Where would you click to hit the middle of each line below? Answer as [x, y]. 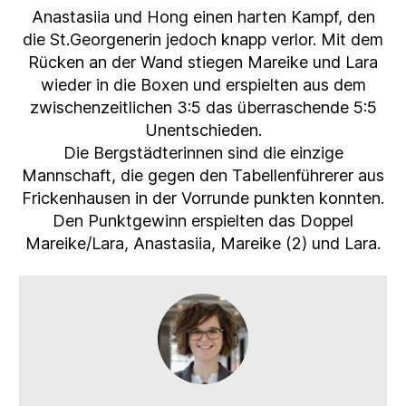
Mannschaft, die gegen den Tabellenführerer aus [203, 175]
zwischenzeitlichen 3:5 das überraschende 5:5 [203, 107]
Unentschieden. [203, 130]
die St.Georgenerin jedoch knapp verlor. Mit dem [203, 39]
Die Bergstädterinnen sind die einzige [203, 152]
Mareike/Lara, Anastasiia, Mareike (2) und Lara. [203, 243]
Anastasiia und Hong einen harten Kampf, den [203, 16]
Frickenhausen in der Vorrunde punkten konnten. [203, 198]
